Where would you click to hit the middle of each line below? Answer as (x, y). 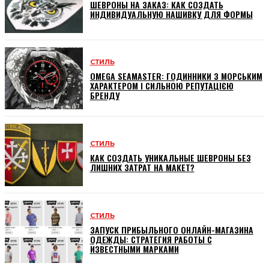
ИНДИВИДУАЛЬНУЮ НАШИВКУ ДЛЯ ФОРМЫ (171, 14)
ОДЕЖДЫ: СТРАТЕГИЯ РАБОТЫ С (151, 239)
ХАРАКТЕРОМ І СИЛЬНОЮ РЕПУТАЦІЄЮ (162, 86)
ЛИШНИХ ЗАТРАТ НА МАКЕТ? (142, 168)
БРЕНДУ (104, 95)
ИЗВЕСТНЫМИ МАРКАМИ (134, 249)
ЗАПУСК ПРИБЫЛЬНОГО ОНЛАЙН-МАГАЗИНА (171, 229)
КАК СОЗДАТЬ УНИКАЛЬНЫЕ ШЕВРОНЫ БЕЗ (170, 158)
